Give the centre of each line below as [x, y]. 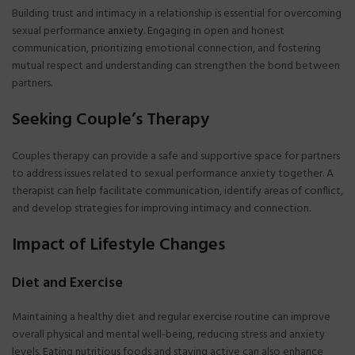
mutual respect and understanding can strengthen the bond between [176, 66]
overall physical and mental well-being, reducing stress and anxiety [168, 334]
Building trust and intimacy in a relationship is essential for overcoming [177, 13]
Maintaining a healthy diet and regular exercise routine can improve [171, 317]
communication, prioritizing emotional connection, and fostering [166, 48]
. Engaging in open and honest [214, 31]
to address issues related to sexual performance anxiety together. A [173, 174]
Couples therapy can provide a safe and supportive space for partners [176, 156]
